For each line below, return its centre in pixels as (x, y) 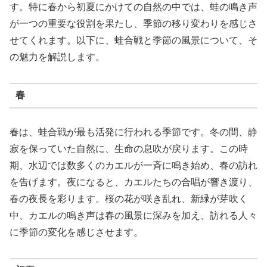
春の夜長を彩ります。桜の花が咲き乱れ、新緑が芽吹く (129, 198)
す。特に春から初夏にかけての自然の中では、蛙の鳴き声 (133, 7)
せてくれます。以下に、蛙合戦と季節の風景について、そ (133, 40)
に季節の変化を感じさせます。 (76, 232)
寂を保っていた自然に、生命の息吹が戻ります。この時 (129, 148)
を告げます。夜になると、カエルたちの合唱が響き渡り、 (133, 182)
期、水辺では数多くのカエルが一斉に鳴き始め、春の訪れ (133, 165)
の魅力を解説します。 (57, 57)
